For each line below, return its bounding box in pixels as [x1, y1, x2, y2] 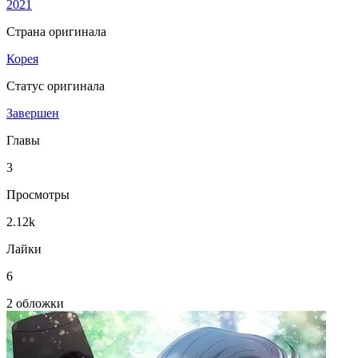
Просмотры [6, 188, 70, 201]
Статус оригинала [6, 79, 105, 93]
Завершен [6, 106, 59, 120]
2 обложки [6, 296, 64, 310]
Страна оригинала [6, 25, 106, 38]
